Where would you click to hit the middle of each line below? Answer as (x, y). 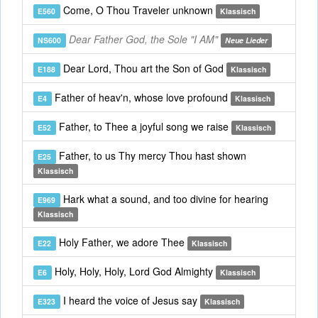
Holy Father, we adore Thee (121, 242)
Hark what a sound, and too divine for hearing (164, 199)
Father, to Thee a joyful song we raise (143, 126)
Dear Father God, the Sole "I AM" (143, 39)
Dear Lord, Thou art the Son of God (143, 68)
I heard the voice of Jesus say (130, 300)
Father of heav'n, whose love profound (141, 97)
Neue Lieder (246, 40)
